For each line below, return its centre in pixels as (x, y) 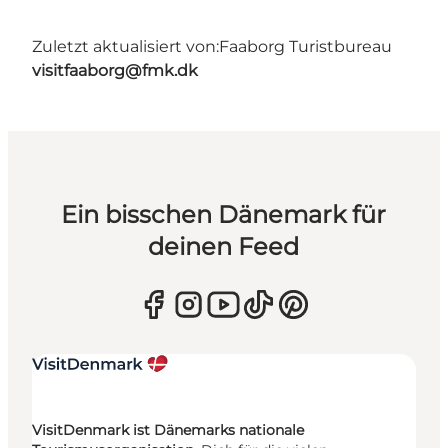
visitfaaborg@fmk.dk (115, 70)
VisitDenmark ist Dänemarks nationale (168, 429)
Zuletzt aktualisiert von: (125, 46)
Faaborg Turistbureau (305, 46)
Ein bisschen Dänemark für (224, 214)
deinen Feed (224, 246)
